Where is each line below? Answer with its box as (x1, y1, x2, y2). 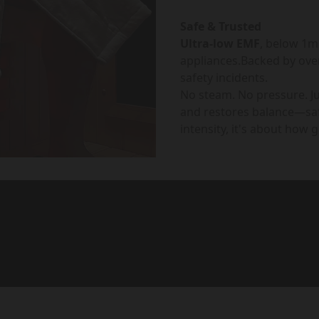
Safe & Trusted (180, 19, 261, 35)
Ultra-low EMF (180, 36, 260, 52)
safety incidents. (180, 70, 268, 86)
